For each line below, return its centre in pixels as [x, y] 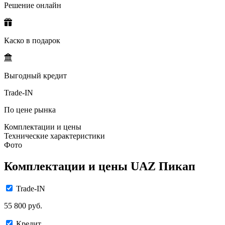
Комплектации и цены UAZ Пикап [100, 166]
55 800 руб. [23, 205]
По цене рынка [30, 109]
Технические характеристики [54, 136]
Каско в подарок [32, 40]
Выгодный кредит [35, 75]
